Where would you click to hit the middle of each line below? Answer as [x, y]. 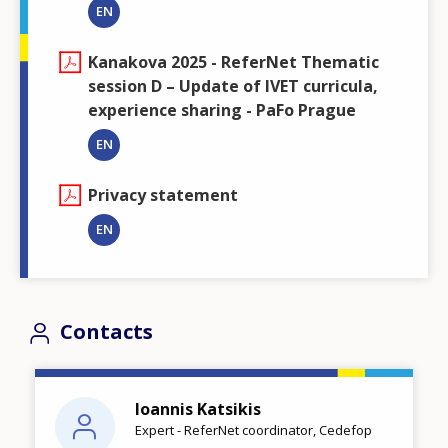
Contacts [106, 332]
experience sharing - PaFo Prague [222, 110]
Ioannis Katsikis [198, 408]
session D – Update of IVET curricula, [233, 86]
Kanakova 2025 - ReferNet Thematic [233, 62]
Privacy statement [163, 195]
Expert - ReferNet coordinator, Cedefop [253, 429]
